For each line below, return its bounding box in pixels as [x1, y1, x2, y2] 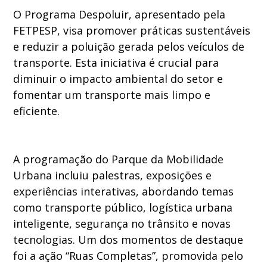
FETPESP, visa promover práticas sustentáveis [13, 23, 251, 38]
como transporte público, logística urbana [13, 200, 233, 215]
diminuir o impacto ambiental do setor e [13, 72, 223, 86]
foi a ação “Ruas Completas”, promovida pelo [13, 249, 244, 263]
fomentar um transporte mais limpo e [13, 88, 211, 103]
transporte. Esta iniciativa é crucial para [13, 55, 219, 70]
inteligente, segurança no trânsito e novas [13, 216, 231, 231]
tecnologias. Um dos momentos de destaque [13, 232, 244, 247]
